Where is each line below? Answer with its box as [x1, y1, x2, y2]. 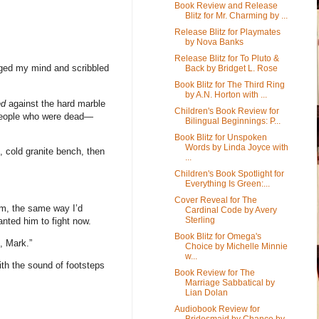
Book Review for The [174, 267, 255, 278]
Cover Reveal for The [174, 194, 257, 205]
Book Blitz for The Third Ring [174, 79, 285, 90]
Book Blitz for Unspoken [174, 132, 267, 142]
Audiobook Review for [174, 303, 260, 314]
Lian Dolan [184, 287, 228, 298]
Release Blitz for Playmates [174, 26, 281, 37]
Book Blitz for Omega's [174, 231, 261, 241]
